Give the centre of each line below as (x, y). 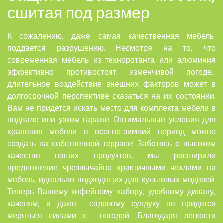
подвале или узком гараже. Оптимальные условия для (111, 120)
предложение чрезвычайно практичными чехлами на (111, 167)
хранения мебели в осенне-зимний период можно (111, 132)
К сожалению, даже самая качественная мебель (111, 36)
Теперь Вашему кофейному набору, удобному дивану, (111, 191)
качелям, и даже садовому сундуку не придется (111, 203)
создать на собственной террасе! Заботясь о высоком (111, 144)
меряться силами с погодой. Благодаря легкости (111, 215)
